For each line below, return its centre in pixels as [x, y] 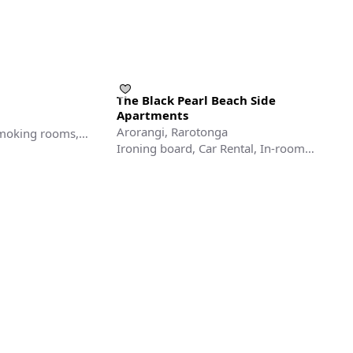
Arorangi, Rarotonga [172, 132]
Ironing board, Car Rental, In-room [210, 149]
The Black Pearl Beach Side [196, 100]
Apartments [152, 115]
